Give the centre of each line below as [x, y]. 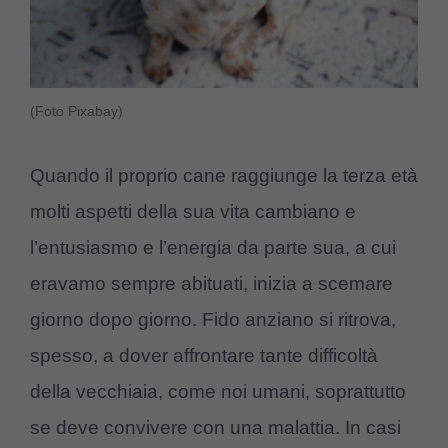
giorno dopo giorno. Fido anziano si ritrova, [213, 319]
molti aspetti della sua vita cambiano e [193, 211]
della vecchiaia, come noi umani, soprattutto [218, 391]
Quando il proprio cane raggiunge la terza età [224, 175]
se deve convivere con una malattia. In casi [215, 427]
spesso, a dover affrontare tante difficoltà [204, 355]
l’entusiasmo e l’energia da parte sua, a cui [213, 247]
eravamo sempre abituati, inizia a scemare [211, 283]
